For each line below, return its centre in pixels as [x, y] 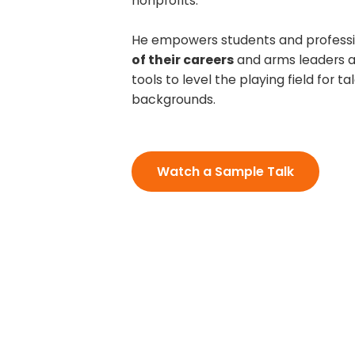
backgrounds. [174, 99]
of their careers [183, 59]
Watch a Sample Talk [225, 172]
